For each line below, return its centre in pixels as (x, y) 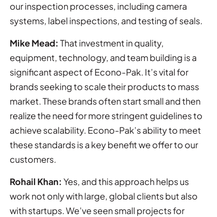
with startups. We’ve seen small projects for (97, 210)
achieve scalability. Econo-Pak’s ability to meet (105, 130)
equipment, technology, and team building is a (103, 57)
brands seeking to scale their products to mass (104, 86)
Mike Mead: (34, 43)
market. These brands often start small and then (105, 101)
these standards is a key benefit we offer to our (104, 144)
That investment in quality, (111, 43)
